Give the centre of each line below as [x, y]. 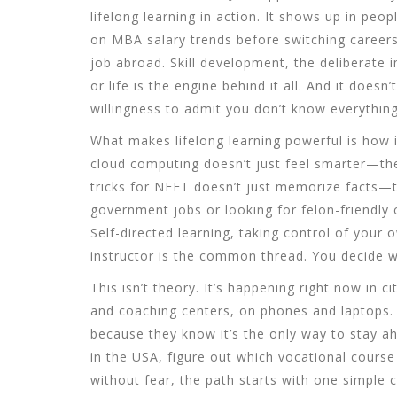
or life [110, 86]
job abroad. [130, 62]
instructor [122, 256]
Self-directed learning [160, 233]
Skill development [228, 62]
